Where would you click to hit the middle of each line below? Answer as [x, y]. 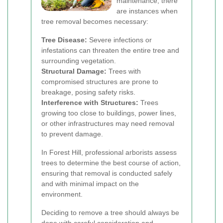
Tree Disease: [64, 40]
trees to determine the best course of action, [111, 163]
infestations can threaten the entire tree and [110, 50]
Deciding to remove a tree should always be [110, 213]
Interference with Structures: [90, 103]
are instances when [147, 11]
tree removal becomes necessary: [95, 21]
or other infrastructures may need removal [108, 123]
